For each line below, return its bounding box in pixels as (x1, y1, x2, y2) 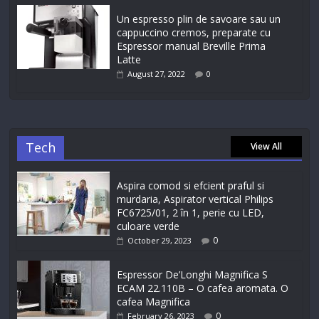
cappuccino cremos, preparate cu (117, 26, 271, 40)
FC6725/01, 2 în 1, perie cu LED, (117, 206, 265, 220)
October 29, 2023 (127, 235, 192, 246)
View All (250, 140, 282, 153)
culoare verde (117, 219, 180, 234)
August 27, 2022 (127, 68, 186, 80)
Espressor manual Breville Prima (117, 39, 266, 53)
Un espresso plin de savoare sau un (117, 12, 281, 26)
